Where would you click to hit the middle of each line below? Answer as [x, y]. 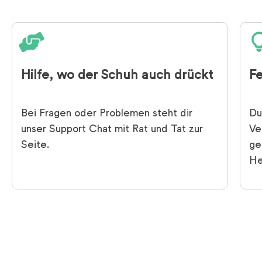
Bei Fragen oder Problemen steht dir [107, 114]
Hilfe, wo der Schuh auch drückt [117, 76]
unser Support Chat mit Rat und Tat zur [112, 130]
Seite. [35, 146]
